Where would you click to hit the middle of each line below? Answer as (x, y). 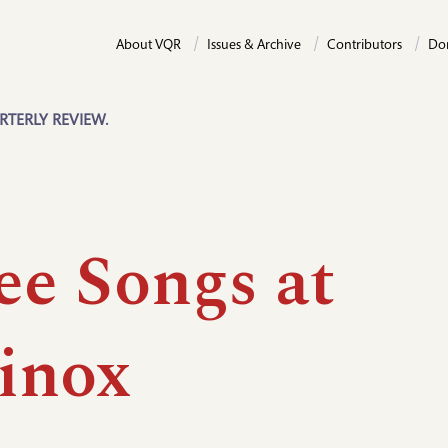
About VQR (148, 46)
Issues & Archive (254, 46)
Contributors (364, 46)
